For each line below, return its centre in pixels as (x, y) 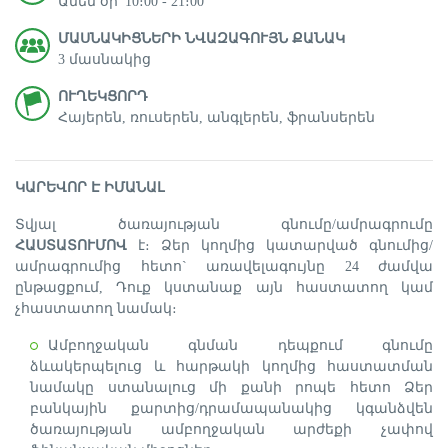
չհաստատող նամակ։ (96, 308)
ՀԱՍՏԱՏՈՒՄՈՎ (71, 245)
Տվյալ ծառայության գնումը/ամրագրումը (224, 224)
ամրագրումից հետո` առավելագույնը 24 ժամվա (224, 266)
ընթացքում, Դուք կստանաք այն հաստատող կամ (224, 287)
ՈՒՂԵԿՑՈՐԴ (103, 96)
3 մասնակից (104, 59)
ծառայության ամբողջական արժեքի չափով (231, 429)
